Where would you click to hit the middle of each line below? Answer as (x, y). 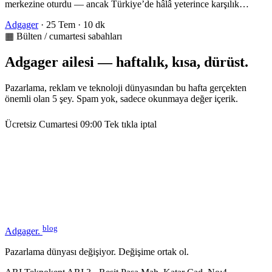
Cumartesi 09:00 (70, 124)
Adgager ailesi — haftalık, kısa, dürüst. (127, 62)
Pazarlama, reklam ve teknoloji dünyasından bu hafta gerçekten (126, 88)
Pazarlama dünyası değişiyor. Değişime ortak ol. (97, 252)
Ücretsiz (21, 124)
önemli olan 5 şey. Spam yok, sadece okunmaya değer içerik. (121, 99)
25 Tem (61, 25)
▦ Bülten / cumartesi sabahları (63, 36)
